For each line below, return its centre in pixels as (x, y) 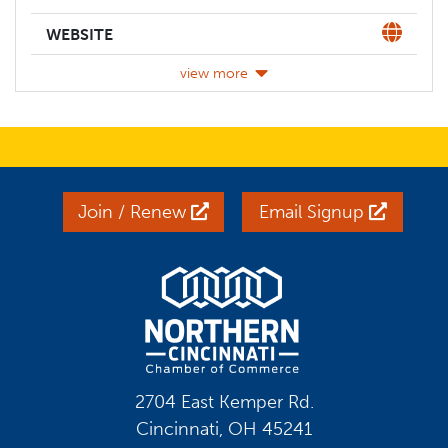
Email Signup (313, 212)
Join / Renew (134, 212)
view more (213, 73)
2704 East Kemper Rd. (224, 402)
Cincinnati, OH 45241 (224, 429)
